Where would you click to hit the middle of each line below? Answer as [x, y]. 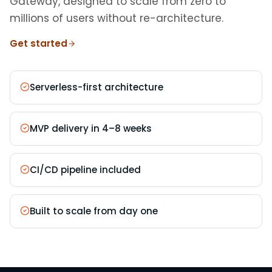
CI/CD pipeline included [85, 170]
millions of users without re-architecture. [117, 18]
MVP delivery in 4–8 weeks [91, 128]
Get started [39, 43]
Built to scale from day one [94, 211]
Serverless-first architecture [97, 87]
